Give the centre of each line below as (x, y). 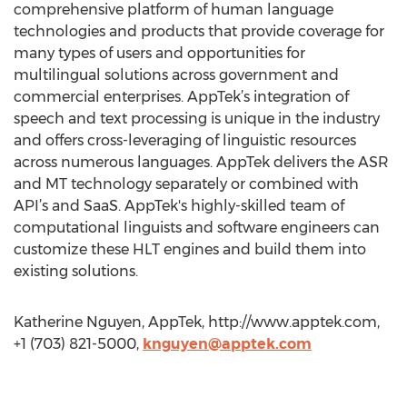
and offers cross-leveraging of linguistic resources (185, 140)
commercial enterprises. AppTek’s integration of (181, 97)
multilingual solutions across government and (176, 75)
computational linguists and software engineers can (197, 228)
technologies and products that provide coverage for (199, 31)
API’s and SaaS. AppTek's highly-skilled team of (179, 206)
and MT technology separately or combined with (186, 184)
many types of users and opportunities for (159, 53)
